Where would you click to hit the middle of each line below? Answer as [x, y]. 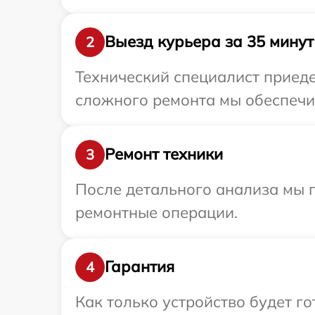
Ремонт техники [164, 154]
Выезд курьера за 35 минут [209, 42]
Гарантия [140, 267]
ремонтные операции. [156, 212]
